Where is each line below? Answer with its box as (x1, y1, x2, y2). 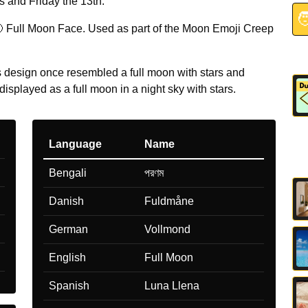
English (49, 251, 87, 263)
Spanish (49, 279, 90, 291)
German (49, 223, 89, 235)
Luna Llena (144, 279, 200, 291)
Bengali (49, 166, 87, 179)
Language (49, 137, 102, 150)
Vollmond (144, 223, 191, 235)
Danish (49, 195, 85, 207)
